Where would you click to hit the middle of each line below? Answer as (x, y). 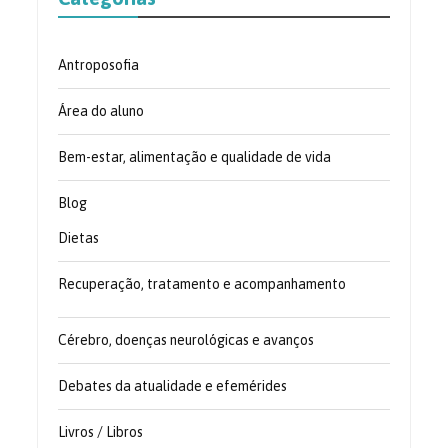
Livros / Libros (101, 432)
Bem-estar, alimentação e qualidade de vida (195, 157)
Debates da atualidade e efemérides (173, 386)
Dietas (79, 238)
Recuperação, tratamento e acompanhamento (202, 284)
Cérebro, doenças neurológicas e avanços (186, 340)
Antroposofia (99, 65)
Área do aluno (101, 111)
